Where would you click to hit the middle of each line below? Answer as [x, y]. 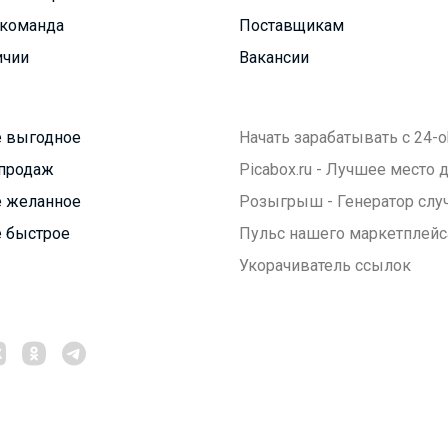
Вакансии [274, 57]
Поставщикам [291, 25]
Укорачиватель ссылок [325, 265]
